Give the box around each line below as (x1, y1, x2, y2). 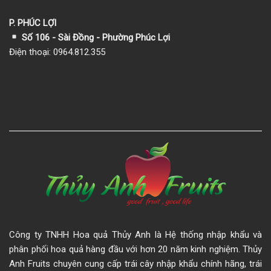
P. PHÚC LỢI (9, 17, 56, 28)
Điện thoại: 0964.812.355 (9, 46, 105, 57)
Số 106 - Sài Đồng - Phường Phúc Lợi (19, 31, 171, 43)
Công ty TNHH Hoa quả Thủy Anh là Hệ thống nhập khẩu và (9, 229, 262, 240)
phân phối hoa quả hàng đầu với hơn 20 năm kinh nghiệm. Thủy (9, 243, 262, 255)
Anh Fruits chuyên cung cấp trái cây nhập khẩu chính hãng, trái (9, 258, 262, 269)
